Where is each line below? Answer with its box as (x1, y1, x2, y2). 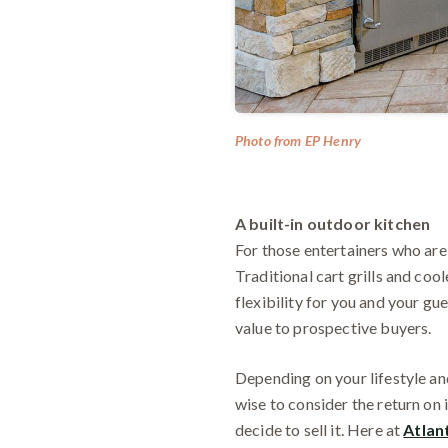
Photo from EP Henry (235, 131, 362, 149)
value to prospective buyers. (235, 317, 432, 337)
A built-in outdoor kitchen (235, 213, 431, 233)
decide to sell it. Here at (235, 419, 404, 439)
